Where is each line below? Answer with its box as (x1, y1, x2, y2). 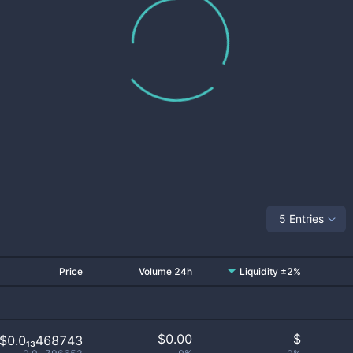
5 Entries (279, 211, 324, 225)
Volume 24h (139, 266, 192, 277)
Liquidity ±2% (240, 266, 301, 277)
